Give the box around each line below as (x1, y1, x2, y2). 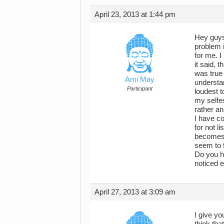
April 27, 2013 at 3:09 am (94, 187, 175, 196)
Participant (126, 85, 152, 91)
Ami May (124, 75, 154, 83)
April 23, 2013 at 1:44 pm (94, 10, 175, 18)
